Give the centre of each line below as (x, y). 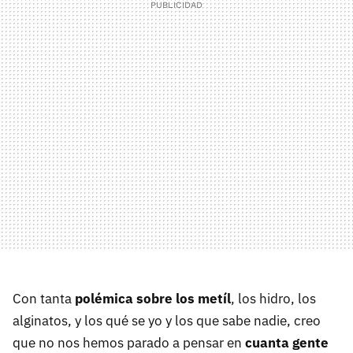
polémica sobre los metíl (153, 299)
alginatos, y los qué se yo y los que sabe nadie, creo (167, 321)
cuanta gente (287, 343)
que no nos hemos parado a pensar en (129, 343)
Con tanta (44, 299)
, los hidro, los (273, 299)
